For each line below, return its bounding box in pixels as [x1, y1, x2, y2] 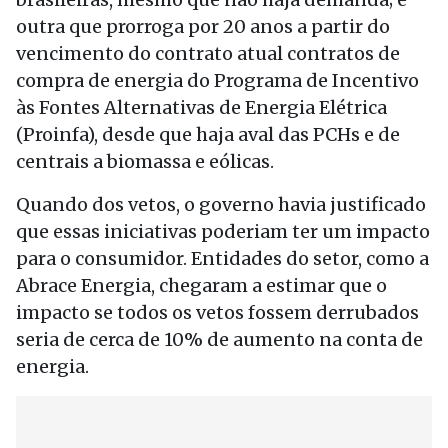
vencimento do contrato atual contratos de [16, 42, 400, 65]
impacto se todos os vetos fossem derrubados [16, 301, 419, 324]
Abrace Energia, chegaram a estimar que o [16, 274, 387, 297]
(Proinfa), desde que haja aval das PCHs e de [16, 123, 400, 146]
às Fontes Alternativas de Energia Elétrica [16, 96, 387, 119]
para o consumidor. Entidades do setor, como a [16, 247, 429, 270]
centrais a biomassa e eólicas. [16, 150, 274, 173]
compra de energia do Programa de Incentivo [16, 69, 419, 92]
